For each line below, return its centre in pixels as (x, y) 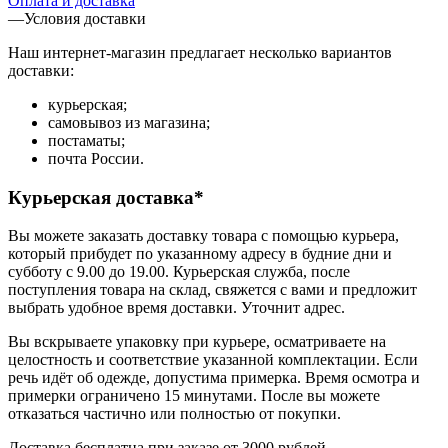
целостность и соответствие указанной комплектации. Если (213, 360)
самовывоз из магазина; (129, 122)
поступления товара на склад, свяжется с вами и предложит (212, 290)
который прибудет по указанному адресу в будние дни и (200, 254)
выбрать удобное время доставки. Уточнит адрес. (176, 308)
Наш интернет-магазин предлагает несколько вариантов (200, 52)
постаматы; (86, 140)
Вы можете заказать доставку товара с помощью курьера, (203, 236)
